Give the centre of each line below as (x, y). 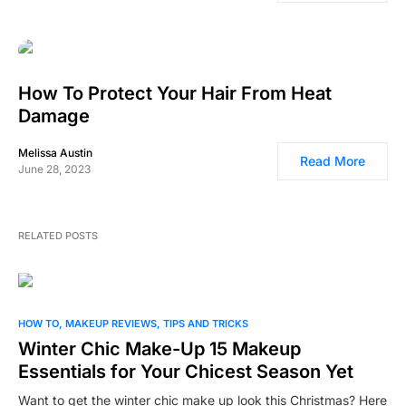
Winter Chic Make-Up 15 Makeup (159, 349)
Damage (54, 116)
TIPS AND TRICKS (206, 324)
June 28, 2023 (54, 169)
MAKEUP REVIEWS (111, 324)
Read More (333, 161)
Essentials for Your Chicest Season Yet (186, 372)
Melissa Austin (55, 153)
